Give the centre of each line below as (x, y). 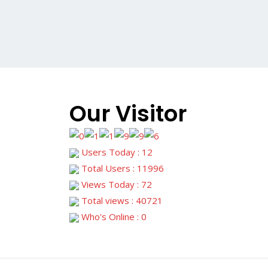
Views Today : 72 (115, 184)
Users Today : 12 (116, 152)
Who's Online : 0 (113, 216)
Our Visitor (128, 114)
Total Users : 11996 (121, 168)
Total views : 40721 (121, 200)
